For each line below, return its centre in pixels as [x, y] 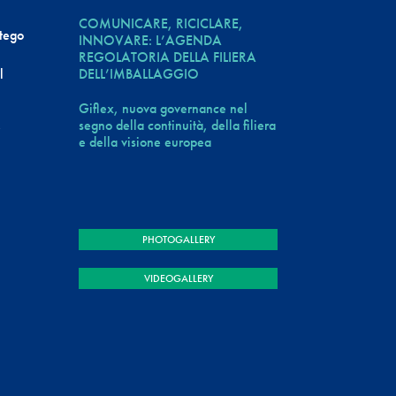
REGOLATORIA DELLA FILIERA [168, 57]
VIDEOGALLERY [178, 278]
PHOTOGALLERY [178, 239]
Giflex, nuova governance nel [164, 108]
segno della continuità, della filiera [178, 125]
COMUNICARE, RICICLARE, [161, 23]
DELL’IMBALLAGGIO [139, 73]
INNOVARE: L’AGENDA [151, 40]
